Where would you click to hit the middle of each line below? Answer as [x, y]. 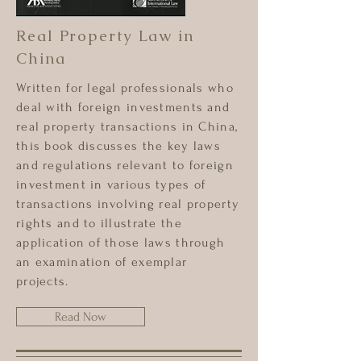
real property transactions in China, [127, 127]
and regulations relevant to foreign [125, 165]
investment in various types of [111, 185]
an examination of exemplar [102, 262]
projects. [43, 281]
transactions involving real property [128, 204]
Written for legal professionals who [125, 88]
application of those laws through [121, 243]
